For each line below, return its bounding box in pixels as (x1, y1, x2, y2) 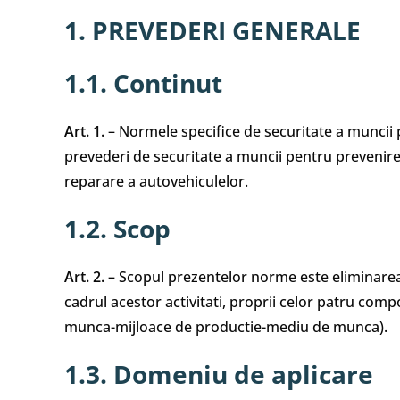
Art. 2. (64, 267, 104, 287)
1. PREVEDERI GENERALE (64, 13, 361, 47)
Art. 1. (64, 121, 104, 141)
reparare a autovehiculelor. (64, 171, 248, 191)
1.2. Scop (64, 212, 171, 246)
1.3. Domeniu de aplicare (64, 357, 373, 391)
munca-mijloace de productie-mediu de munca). (64, 317, 387, 337)
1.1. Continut (64, 66, 222, 100)
